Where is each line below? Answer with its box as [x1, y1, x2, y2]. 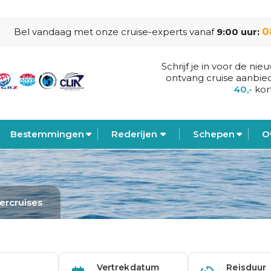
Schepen [192, 128, 235, 140]
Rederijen [111, 128, 157, 140]
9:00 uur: [217, 26, 263, 38]
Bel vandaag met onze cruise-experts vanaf [14, 26, 217, 38]
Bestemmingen [10, 128, 84, 140]
